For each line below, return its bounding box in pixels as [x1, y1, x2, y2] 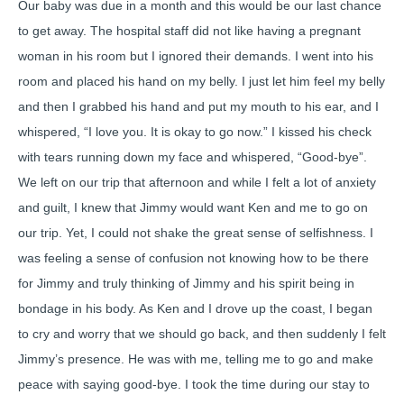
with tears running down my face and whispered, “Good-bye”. [18, 150, 367, 164]
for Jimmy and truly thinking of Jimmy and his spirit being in [18, 276, 354, 290]
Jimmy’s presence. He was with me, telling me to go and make [18, 352, 373, 366]
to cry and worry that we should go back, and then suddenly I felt [18, 326, 386, 341]
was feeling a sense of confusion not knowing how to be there [18, 251, 369, 265]
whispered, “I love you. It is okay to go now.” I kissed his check [18, 124, 372, 139]
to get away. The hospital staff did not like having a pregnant [18, 23, 361, 38]
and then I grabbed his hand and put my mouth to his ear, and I [18, 99, 379, 114]
